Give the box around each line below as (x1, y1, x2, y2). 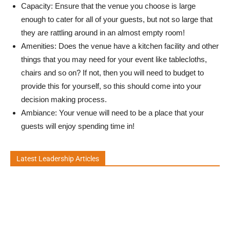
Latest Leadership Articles (16, 155, 99, 163)
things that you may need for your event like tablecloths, (21, 55, 207, 64)
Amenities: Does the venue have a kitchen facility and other (21, 42, 219, 50)
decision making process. (21, 95, 107, 104)
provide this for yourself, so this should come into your (21, 82, 201, 90)
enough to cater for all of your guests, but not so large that (21, 15, 213, 24)
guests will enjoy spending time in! (21, 122, 135, 130)
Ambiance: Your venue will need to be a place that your (21, 108, 204, 117)
